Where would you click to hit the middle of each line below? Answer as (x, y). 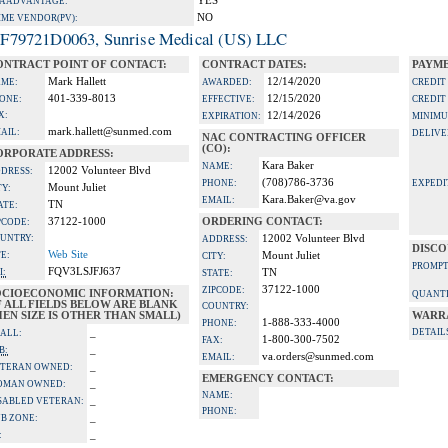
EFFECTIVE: (228, 99)
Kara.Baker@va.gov (309, 199)
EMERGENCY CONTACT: (268, 378)
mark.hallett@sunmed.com (110, 131)
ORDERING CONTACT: (262, 221)
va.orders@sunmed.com (318, 356)
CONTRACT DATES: (254, 64)
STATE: (217, 273)
